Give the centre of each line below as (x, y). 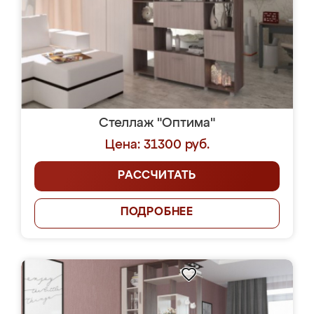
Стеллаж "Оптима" (157, 123)
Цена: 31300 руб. (157, 145)
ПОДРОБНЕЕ (157, 212)
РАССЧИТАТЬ (157, 176)
